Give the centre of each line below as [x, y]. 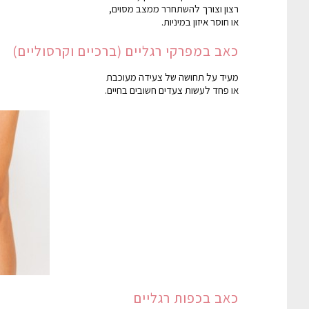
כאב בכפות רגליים [186, 298]
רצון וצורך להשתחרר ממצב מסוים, [174, 8]
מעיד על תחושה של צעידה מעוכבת [172, 77]
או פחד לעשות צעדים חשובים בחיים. [172, 90]
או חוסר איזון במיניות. [200, 21]
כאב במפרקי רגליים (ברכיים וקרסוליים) [126, 51]
